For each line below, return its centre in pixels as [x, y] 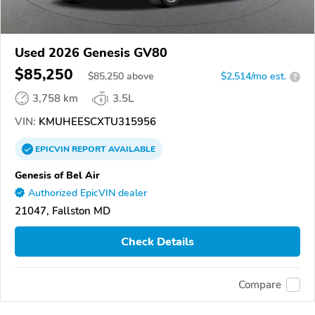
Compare [260, 284]
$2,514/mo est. [253, 77]
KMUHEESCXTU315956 [96, 122]
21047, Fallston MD [63, 211]
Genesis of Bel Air [57, 175]
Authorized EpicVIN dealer [88, 193]
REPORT [89, 149]
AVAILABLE [131, 149]
